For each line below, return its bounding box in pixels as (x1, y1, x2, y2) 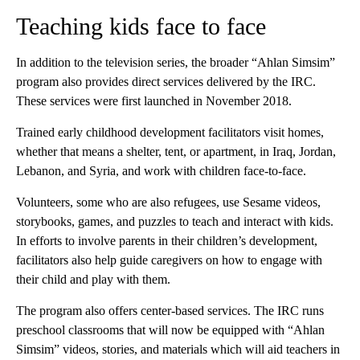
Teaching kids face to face (16, 13, 266, 40)
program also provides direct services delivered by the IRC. (16, 75, 316, 89)
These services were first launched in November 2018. (16, 94, 292, 108)
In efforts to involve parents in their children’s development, (16, 234, 317, 248)
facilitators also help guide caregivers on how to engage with (16, 253, 322, 268)
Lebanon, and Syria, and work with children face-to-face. (16, 164, 306, 178)
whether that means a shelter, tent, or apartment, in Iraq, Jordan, (16, 145, 336, 159)
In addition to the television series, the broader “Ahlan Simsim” (16, 55, 335, 70)
